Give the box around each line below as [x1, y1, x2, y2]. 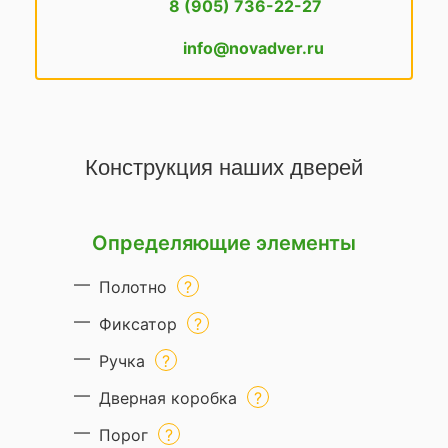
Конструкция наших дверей [85, 154, 363, 180]
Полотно [99, 276, 167, 297]
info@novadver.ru [182, 37, 324, 58]
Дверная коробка [99, 387, 237, 408]
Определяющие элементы [92, 230, 356, 255]
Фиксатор [99, 313, 177, 334]
